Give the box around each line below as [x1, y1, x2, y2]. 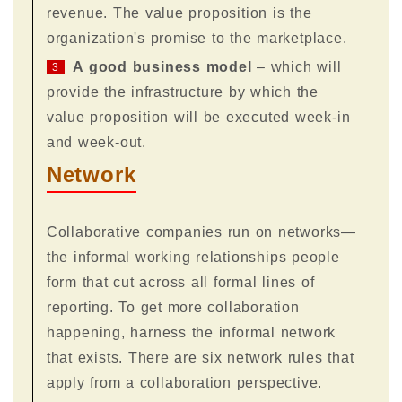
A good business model [73, 58, 252, 74]
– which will [251, 58, 342, 74]
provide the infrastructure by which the [46, 83, 319, 100]
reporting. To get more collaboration [46, 299, 300, 315]
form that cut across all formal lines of [46, 274, 315, 290]
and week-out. [46, 134, 147, 150]
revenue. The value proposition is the [46, 4, 312, 21]
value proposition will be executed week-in [46, 109, 351, 125]
